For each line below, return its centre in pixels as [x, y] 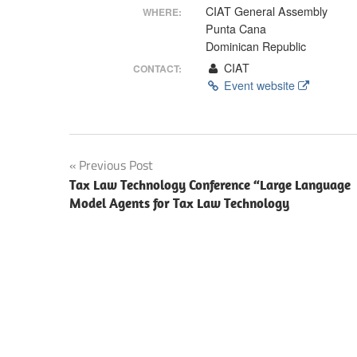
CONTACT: [158, 68]
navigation [119, 199]
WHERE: [163, 12]
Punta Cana [236, 29]
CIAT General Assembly [267, 12]
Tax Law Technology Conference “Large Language [210, 184]
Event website [259, 85]
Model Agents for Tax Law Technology [179, 203]
